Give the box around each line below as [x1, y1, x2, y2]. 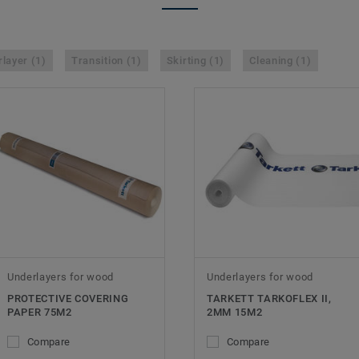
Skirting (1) [166, 54, 225, 67]
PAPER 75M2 [7, 306, 72, 319]
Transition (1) [71, 54, 142, 67]
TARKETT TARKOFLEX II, [207, 292, 332, 305]
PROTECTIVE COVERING [7, 292, 129, 305]
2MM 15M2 [207, 306, 263, 319]
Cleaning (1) [249, 54, 312, 67]
